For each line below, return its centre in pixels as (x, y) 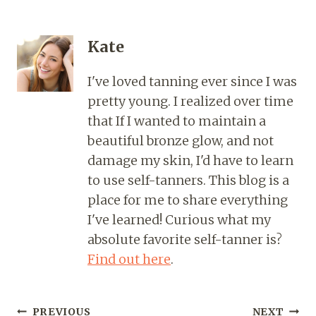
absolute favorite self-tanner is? (185, 239)
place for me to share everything (188, 200)
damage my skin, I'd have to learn (190, 160)
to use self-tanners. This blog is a (188, 180)
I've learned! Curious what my (179, 219)
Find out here (129, 259)
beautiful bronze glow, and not (181, 140)
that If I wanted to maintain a (177, 121)
